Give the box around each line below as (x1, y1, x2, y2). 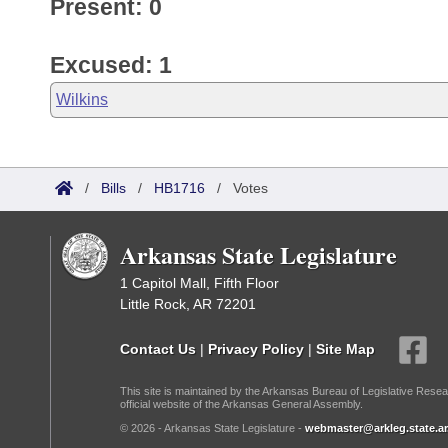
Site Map (316, 340, 375, 357)
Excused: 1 (50, 52, 172, 78)
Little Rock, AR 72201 (120, 296, 256, 312)
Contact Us (120, 340, 196, 357)
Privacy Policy (208, 340, 304, 357)
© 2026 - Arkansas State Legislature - (120, 422, 305, 434)
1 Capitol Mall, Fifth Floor (120, 275, 279, 291)
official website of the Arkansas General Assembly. (120, 398, 363, 410)
